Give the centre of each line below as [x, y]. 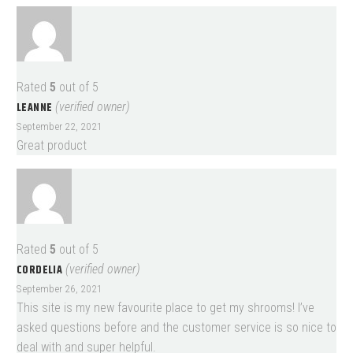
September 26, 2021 [59, 289]
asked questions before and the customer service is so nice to [176, 328]
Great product [52, 145]
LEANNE [36, 108]
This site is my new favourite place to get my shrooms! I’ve [165, 308]
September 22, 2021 [59, 126]
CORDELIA [41, 271]
